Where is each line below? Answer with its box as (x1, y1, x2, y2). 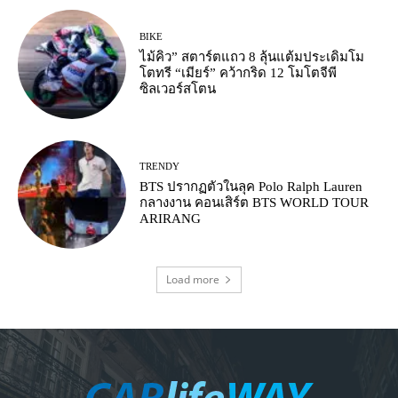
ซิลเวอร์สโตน (139, 81, 217, 96)
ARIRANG (139, 211, 202, 227)
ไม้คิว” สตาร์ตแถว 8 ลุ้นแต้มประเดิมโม (139, 49, 365, 64)
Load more (166, 271, 219, 287)
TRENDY (139, 161, 180, 172)
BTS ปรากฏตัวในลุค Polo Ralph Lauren (139, 179, 363, 195)
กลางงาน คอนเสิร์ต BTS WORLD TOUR (139, 195, 370, 211)
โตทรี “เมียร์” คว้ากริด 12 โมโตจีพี (139, 65, 338, 80)
